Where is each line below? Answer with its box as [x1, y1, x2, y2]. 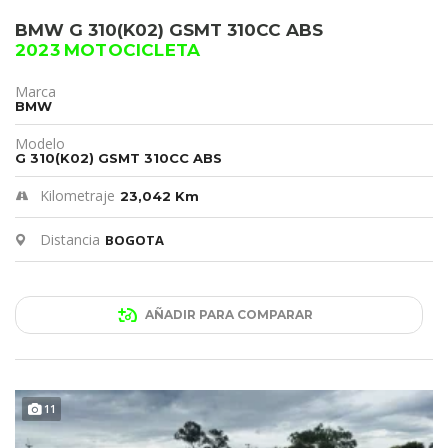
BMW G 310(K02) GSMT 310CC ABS [15, 20, 323, 41]
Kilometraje [40, 186, 115, 206]
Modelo [15, 134, 65, 154]
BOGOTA [105, 231, 164, 250]
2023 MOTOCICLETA [15, 40, 201, 61]
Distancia [40, 230, 100, 250]
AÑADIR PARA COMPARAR [144, 307, 313, 323]
